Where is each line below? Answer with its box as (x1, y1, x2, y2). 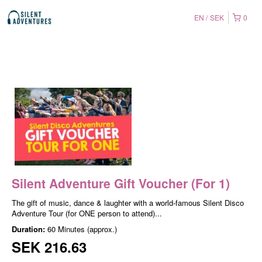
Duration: (12, 223, 47, 235)
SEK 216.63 (12, 237, 87, 257)
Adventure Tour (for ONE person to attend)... (12, 208, 162, 219)
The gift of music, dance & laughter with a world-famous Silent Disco (12, 197, 244, 209)
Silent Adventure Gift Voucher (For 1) (12, 174, 230, 192)
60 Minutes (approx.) (47, 223, 117, 235)
